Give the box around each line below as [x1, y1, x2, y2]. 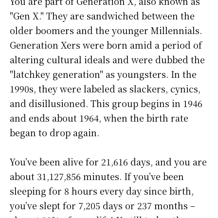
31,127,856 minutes [37, 170, 119, 183]
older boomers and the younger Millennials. [10, 24, 202, 37]
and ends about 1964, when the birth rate [10, 111, 188, 125]
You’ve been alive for [10, 155, 101, 168]
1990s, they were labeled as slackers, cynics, [10, 82, 200, 95]
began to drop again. [10, 126, 99, 139]
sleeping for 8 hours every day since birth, [10, 184, 194, 198]
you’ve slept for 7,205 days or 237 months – [10, 199, 195, 212]
